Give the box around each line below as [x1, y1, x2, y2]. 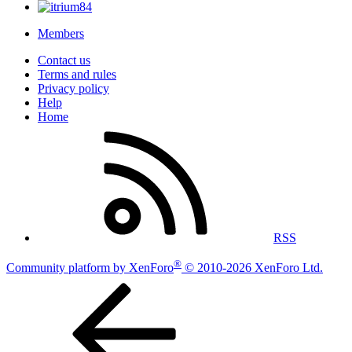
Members [38, 26, 84, 40]
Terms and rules [38, 67, 116, 81]
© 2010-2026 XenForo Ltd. [185, 261, 323, 275]
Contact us [38, 53, 90, 67]
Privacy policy [38, 81, 109, 95]
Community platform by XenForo [6, 261, 174, 275]
